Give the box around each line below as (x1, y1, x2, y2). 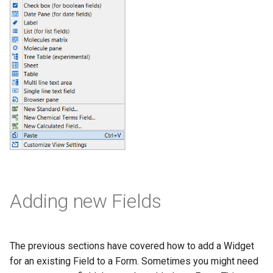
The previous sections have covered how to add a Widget (10, 239, 254, 252)
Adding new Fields (10, 189, 161, 213)
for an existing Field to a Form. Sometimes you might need (10, 255, 258, 267)
